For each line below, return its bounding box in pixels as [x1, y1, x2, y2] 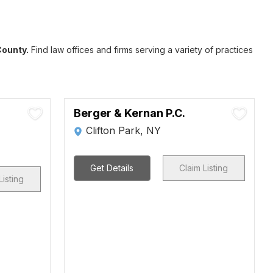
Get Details [90, 163, 134, 173]
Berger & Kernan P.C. [73, 107, 185, 119]
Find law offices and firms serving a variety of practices [29, 44, 253, 55]
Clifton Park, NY [85, 124, 161, 136]
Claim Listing [179, 163, 229, 173]
